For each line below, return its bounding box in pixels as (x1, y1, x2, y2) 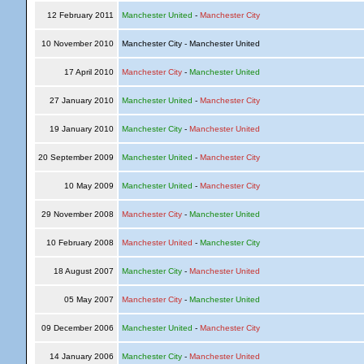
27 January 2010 (46, 96, 116, 105)
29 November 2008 (38, 210, 116, 219)
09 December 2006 (38, 323, 116, 332)
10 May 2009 (61, 181, 116, 190)
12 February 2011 (44, 11, 116, 19)
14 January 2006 (46, 352, 116, 361)
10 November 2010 (38, 39, 116, 48)
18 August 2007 (50, 266, 116, 275)
